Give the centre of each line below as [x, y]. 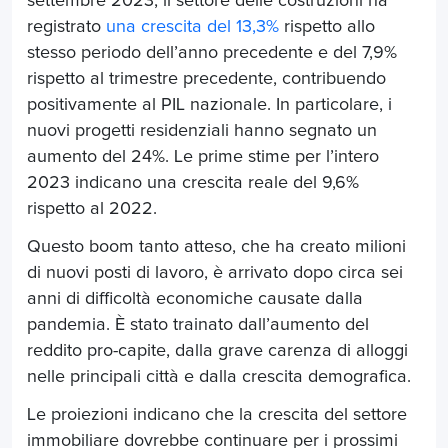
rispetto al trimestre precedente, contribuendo [206, 79]
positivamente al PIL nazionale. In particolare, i [209, 105]
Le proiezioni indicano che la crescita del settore [217, 415]
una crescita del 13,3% [192, 27]
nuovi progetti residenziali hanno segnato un [202, 131]
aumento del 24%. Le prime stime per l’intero [203, 157]
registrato [66, 27]
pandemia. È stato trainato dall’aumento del [198, 325]
